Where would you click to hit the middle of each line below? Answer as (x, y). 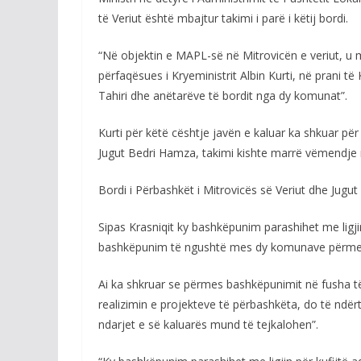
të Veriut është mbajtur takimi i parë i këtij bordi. (223, 18)
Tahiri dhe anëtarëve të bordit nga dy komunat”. (223, 95)
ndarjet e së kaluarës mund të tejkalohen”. (208, 324)
